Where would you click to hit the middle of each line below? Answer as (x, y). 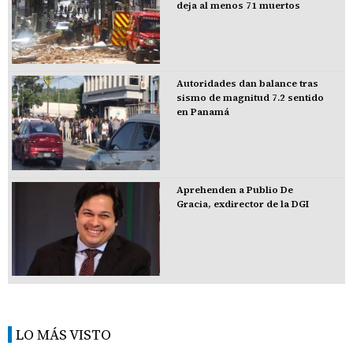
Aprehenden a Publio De (234, 190)
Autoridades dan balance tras (247, 84)
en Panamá (203, 112)
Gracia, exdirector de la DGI (242, 204)
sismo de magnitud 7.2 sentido (250, 98)
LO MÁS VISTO (63, 335)
